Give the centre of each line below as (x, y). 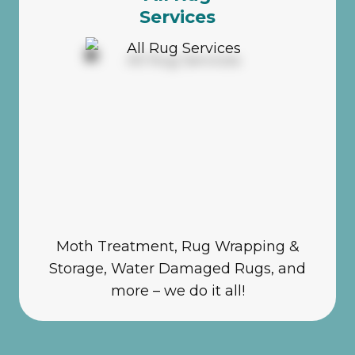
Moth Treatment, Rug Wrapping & (177, 246)
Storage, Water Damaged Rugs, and (177, 268)
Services (177, 17)
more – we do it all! (177, 290)
